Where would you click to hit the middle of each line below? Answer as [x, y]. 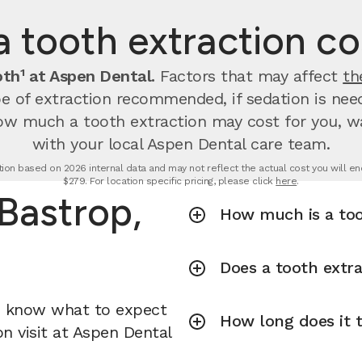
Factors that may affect [249, 76]
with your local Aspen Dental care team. [181, 144]
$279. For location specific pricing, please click [170, 181]
